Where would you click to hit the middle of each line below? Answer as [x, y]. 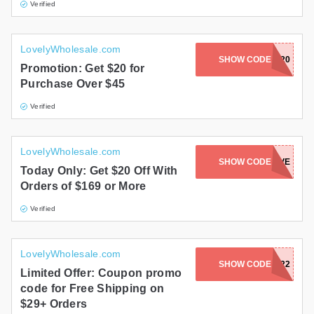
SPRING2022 [264, 265]
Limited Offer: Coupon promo [101, 273]
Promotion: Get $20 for [83, 69]
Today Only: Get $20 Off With [99, 171]
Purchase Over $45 [73, 84]
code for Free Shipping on [93, 289]
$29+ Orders [54, 304]
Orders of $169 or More [83, 186]
